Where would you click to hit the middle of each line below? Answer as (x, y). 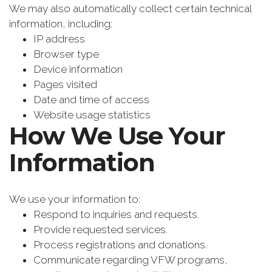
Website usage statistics (92, 115)
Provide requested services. (100, 230)
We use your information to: (75, 199)
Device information (78, 70)
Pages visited (65, 85)
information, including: (61, 24)
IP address (59, 39)
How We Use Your (117, 136)
